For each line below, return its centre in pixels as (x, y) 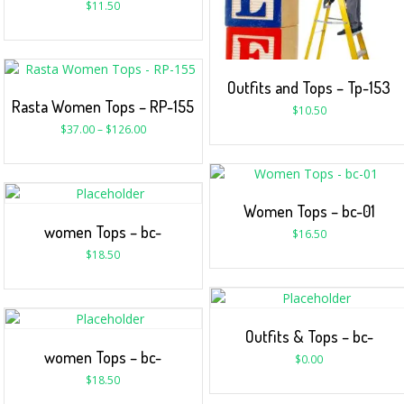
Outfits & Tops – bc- (309, 337)
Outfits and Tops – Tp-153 (309, 88)
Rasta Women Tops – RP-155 (103, 106)
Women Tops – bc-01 (309, 211)
